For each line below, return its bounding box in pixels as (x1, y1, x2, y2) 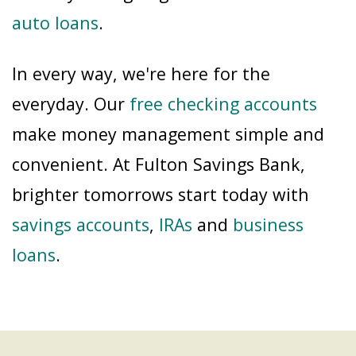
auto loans (12, 11, 99, 35)
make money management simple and (12, 122, 324, 145)
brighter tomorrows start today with (12, 182, 309, 206)
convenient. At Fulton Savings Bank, (12, 152, 305, 176)
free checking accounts (130, 91, 317, 115)
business (233, 212, 304, 236)
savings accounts (12, 212, 149, 236)
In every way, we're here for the (12, 61, 270, 85)
